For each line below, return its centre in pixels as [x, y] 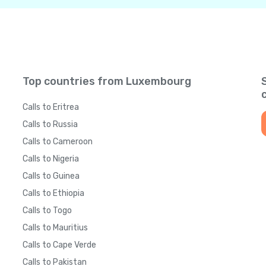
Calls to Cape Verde [59, 245]
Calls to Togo [47, 210]
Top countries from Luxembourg [107, 81]
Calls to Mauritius [55, 228]
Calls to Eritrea [51, 107]
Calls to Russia [50, 124]
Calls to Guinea [51, 176]
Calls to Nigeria [51, 159]
